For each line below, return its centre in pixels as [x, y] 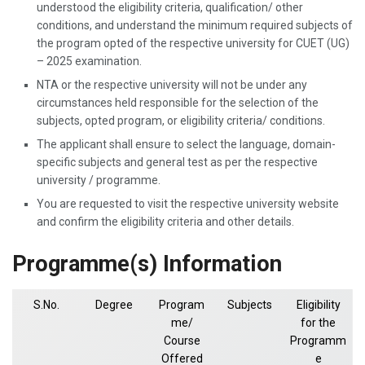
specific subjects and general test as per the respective [177, 162]
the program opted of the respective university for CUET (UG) [193, 43]
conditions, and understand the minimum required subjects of [195, 25]
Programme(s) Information [147, 264]
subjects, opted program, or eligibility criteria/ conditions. [181, 120]
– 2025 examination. [89, 61]
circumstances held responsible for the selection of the [178, 102]
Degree [114, 305]
